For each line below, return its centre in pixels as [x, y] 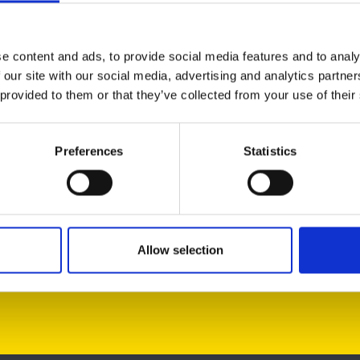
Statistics [270, 151]
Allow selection [180, 250]
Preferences [89, 151]
